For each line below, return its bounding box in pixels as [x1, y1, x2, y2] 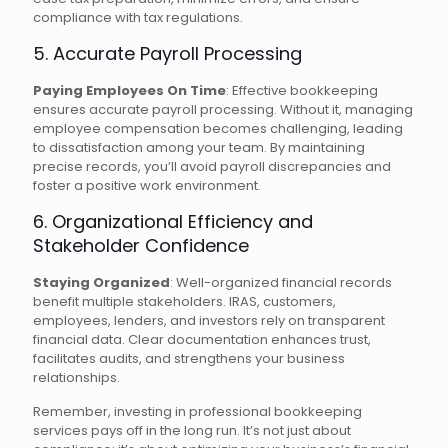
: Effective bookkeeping [226, 81, 378, 101]
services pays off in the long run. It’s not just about [33, 421, 351, 441]
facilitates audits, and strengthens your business [33, 349, 345, 369]
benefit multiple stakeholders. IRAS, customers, [33, 292, 336, 312]
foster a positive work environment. [33, 176, 261, 196]
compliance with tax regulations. [33, 8, 243, 28]
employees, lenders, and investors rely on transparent [33, 311, 385, 331]
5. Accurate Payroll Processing [33, 41, 302, 67]
